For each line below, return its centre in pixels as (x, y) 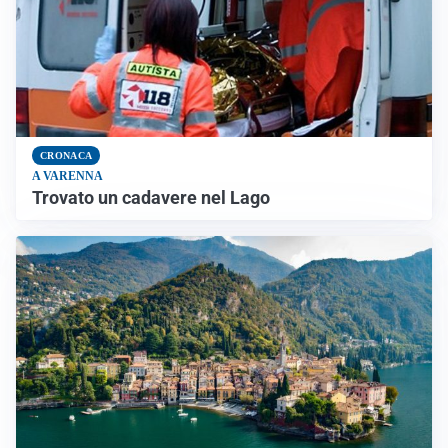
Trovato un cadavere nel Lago (151, 198)
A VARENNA (67, 176)
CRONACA (66, 156)
